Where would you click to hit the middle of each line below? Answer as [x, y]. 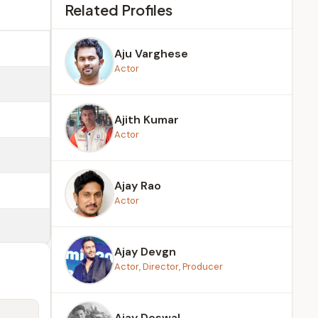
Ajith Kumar [147, 120]
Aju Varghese [151, 54]
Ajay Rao [138, 186]
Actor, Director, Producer [169, 267]
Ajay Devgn [145, 252]
